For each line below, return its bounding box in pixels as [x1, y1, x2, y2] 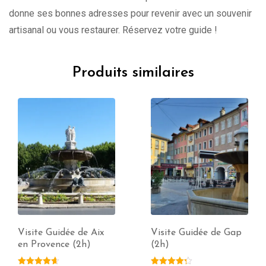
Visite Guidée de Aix [18, 228, 104, 238]
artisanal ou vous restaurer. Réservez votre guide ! [9, 24, 217, 36]
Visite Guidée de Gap [151, 228, 242, 238]
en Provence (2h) [18, 240, 91, 250]
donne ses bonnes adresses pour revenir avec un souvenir [9, 8, 252, 20]
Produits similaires [72, 65, 194, 81]
